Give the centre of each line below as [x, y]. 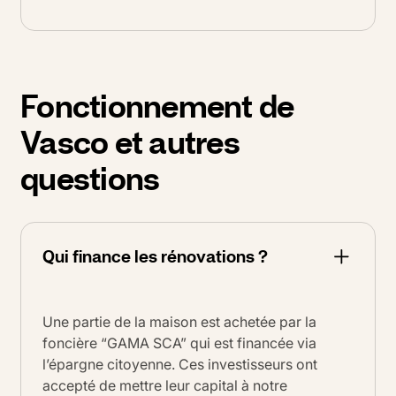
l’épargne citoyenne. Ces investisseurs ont [180, 365]
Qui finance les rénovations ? [155, 256]
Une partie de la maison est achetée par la [179, 322]
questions [90, 179]
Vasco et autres [130, 142]
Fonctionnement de [157, 106]
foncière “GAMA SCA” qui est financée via [179, 343]
